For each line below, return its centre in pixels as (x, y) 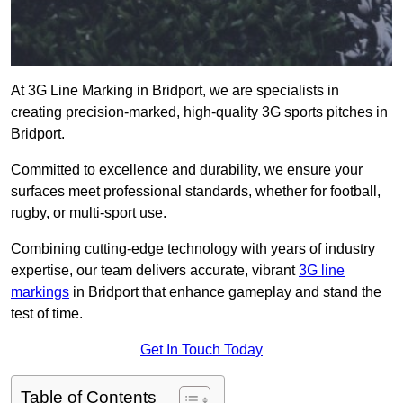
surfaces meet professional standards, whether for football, (196, 192)
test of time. (47, 314)
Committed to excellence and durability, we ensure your (187, 170)
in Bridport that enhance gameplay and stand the (225, 292)
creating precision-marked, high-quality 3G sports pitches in (199, 112)
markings (40, 292)
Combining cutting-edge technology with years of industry (193, 249)
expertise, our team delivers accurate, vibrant (155, 271)
